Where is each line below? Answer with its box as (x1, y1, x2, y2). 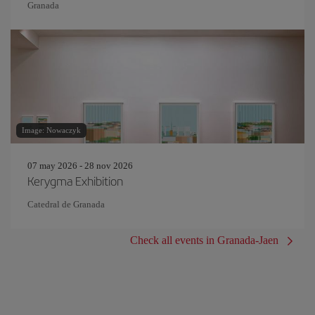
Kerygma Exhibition (27, 172, 123, 189)
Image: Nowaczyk (22, 126, 81, 134)
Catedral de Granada (27, 199, 105, 210)
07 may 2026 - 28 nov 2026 (27, 160, 133, 171)
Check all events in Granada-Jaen (130, 234, 278, 246)
